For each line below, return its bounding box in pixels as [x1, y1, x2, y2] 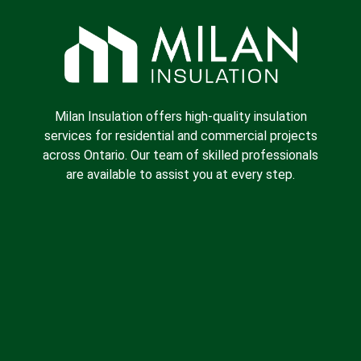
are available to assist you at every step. [66, 166, 295, 182]
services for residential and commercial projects [44, 127, 317, 143]
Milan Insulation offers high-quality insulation [54, 108, 307, 124]
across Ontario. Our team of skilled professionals [43, 147, 318, 163]
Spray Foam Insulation [127, 322, 253, 338]
